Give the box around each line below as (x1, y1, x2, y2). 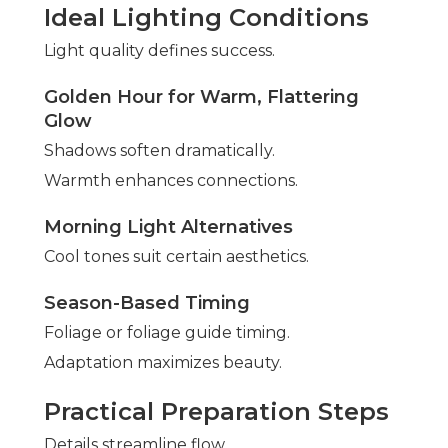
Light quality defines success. (44, 41, 275, 61)
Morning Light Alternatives (44, 216, 293, 239)
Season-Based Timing (44, 292, 250, 315)
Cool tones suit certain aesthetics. (44, 247, 309, 267)
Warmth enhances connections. (44, 171, 298, 191)
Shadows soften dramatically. (44, 141, 275, 161)
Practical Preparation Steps (44, 397, 389, 427)
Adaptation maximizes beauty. (44, 353, 282, 373)
